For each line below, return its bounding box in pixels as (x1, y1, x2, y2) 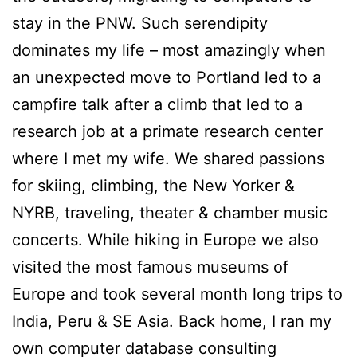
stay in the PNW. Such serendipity (12, 13, 268, 33)
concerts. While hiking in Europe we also (12, 229, 319, 249)
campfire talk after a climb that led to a (12, 94, 303, 114)
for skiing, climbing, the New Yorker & (12, 175, 295, 195)
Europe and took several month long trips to (12, 284, 343, 304)
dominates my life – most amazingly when (12, 40, 326, 60)
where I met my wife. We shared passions (12, 148, 324, 168)
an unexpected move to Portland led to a (12, 67, 321, 87)
